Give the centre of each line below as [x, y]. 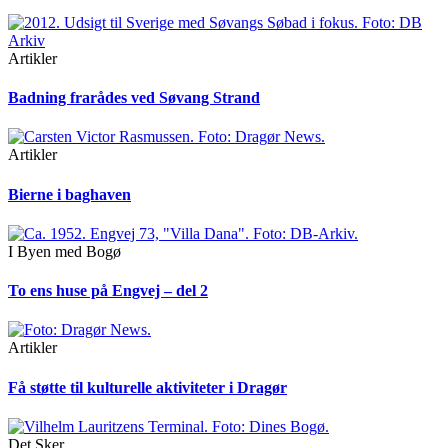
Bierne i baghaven [69, 194]
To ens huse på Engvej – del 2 [108, 291]
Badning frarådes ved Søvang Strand [134, 98]
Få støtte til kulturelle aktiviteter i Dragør [147, 387]
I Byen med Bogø [64, 251]
